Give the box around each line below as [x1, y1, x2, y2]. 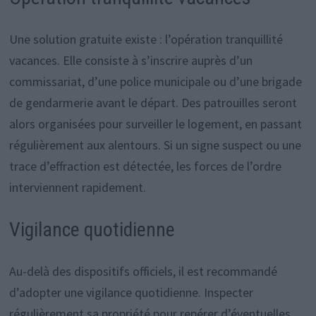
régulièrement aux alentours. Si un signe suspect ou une [8, 136, 301, 153]
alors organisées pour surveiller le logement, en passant [8, 115, 302, 132]
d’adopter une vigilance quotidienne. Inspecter [8, 284, 253, 300]
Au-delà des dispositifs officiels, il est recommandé [8, 262, 277, 279]
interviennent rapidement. [8, 178, 146, 195]
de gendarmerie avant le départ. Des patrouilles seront [8, 94, 297, 111]
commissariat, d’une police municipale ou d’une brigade [8, 73, 302, 90]
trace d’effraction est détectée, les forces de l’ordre [8, 157, 281, 174]
